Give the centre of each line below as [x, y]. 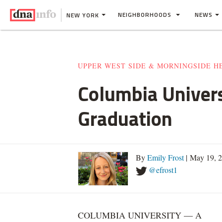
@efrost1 [163, 170]
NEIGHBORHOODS [146, 15]
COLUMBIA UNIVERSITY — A [140, 215]
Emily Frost [166, 157]
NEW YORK [83, 15]
